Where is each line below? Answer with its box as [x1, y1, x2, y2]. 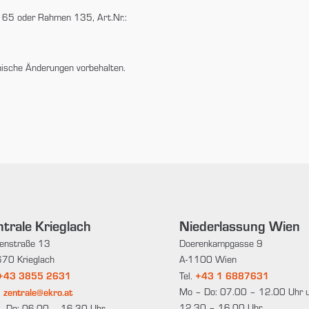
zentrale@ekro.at [3, 286, 73, 299]
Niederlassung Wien [179, 217, 300, 235]
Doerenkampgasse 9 [179, 237, 263, 250]
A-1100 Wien [179, 253, 237, 266]
